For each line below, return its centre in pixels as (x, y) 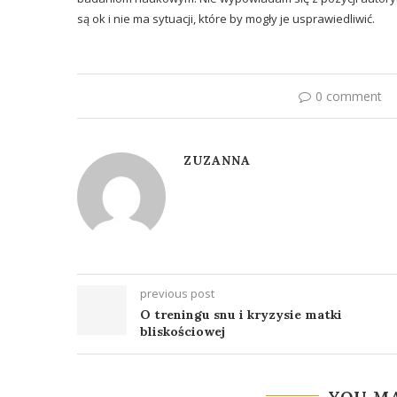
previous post (177, 293)
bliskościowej (183, 331)
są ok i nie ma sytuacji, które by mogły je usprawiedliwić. (226, 18)
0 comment (349, 96)
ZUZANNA (217, 160)
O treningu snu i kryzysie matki (241, 314)
